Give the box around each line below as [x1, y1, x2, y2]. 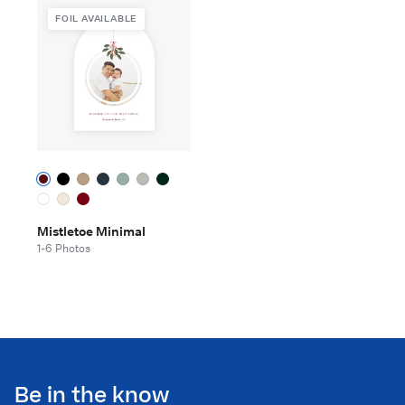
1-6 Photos [37, 240, 90, 256]
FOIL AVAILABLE [55, 13, 138, 24]
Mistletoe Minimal [37, 223, 146, 240]
